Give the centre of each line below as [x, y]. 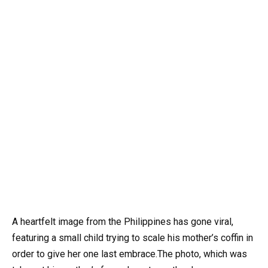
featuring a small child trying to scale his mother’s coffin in [133, 237]
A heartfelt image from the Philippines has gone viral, [123, 221]
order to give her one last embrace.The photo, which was [130, 254]
